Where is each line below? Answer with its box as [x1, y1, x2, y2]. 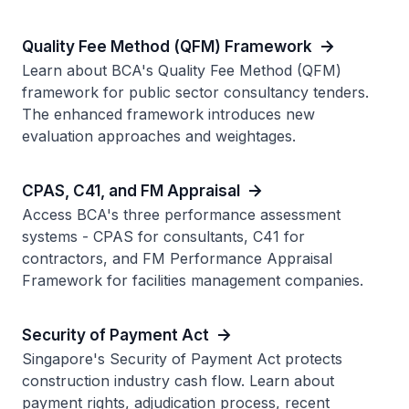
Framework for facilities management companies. [22, 271, 363, 289]
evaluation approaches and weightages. [22, 127, 296, 145]
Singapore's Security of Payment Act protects [22, 350, 342, 368]
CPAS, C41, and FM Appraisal [22, 181, 240, 200]
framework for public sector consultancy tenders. [22, 83, 369, 101]
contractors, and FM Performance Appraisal [22, 249, 332, 267]
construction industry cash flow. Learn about [22, 372, 334, 390]
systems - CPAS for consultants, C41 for [22, 227, 305, 246]
